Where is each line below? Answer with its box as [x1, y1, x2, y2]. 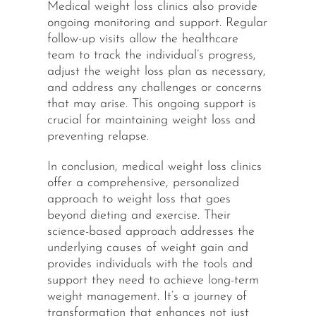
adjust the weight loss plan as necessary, [47, 65, 266, 79]
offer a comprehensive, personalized [47, 176, 239, 190]
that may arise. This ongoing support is [47, 97, 256, 111]
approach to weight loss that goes [47, 193, 231, 207]
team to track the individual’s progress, [47, 49, 256, 63]
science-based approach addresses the [47, 225, 255, 239]
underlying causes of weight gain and [47, 241, 248, 255]
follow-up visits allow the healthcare [47, 32, 238, 47]
